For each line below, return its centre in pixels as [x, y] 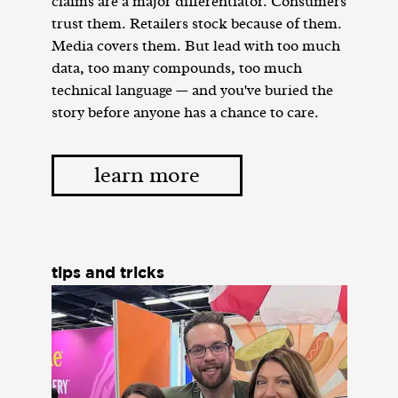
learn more [147, 176]
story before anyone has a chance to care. [185, 113]
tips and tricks [107, 274]
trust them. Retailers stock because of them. [196, 24]
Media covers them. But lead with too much [195, 46]
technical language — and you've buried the [192, 91]
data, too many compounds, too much [176, 68]
